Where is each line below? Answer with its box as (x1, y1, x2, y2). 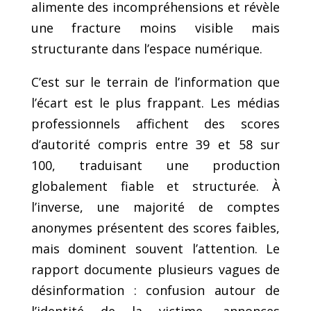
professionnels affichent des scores (31, 115, 280, 132)
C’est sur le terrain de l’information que (31, 73, 280, 90)
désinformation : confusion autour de (31, 281, 280, 299)
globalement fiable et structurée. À (31, 177, 280, 194)
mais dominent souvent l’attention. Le (31, 239, 280, 257)
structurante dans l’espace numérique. (31, 40, 262, 57)
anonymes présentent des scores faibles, (31, 219, 280, 236)
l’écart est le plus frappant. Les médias (31, 94, 280, 111)
